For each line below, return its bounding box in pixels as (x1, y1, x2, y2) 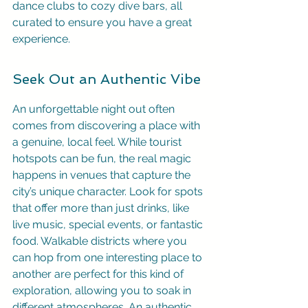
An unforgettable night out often (12, 102, 177, 115)
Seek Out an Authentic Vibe (12, 71, 201, 87)
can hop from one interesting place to (12, 251, 205, 264)
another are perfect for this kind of (12, 267, 186, 280)
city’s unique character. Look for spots (12, 185, 206, 198)
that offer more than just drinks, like (12, 201, 192, 214)
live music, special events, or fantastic (12, 218, 206, 231)
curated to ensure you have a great (12, 16, 195, 29)
